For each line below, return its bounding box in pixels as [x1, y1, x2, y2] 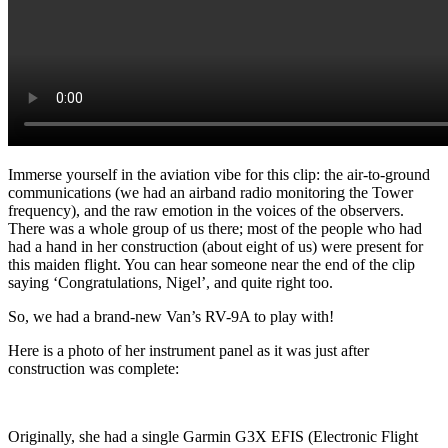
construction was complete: [8, 359, 179, 377]
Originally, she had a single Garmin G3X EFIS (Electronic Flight [8, 427, 418, 445]
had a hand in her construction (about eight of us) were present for [8, 237, 423, 255]
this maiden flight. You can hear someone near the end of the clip [8, 255, 415, 273]
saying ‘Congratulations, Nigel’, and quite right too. [8, 273, 333, 291]
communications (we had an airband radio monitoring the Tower [8, 183, 413, 201]
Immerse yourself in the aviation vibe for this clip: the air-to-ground [8, 165, 430, 183]
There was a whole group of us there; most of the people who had [8, 219, 422, 237]
